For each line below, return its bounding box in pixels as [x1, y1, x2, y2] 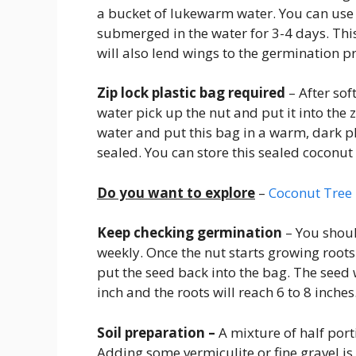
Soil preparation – [97, 323, 215, 342]
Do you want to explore [97, 183, 255, 202]
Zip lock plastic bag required [97, 83, 285, 103]
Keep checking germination [97, 223, 282, 242]
